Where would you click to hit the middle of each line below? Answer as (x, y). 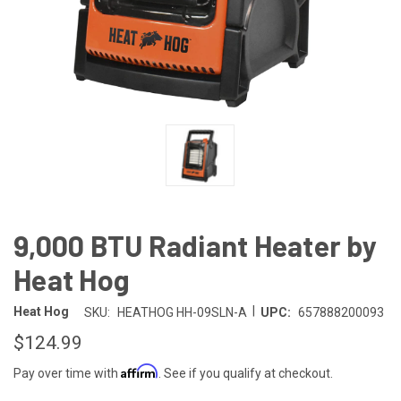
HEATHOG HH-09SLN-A (182, 312)
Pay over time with (67, 373)
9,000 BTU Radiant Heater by (195, 245)
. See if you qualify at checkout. (246, 373)
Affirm (140, 371)
